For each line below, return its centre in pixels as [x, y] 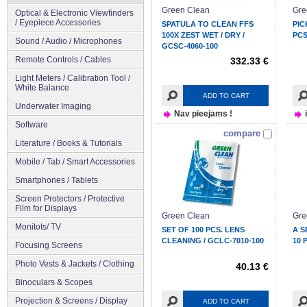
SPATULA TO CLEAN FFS [208, 24]
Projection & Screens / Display [71, 300]
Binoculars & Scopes [54, 282]
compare [242, 133]
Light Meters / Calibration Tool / [73, 78]
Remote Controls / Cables [63, 59]
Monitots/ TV [38, 226]
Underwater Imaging [53, 106]
